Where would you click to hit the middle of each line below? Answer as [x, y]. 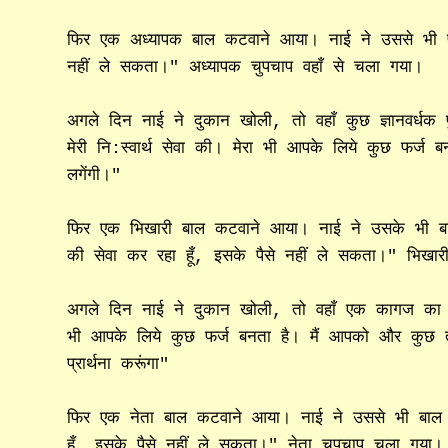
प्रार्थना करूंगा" [118, 364]
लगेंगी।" [94, 175]
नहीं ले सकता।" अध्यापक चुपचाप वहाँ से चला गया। [245, 67]
